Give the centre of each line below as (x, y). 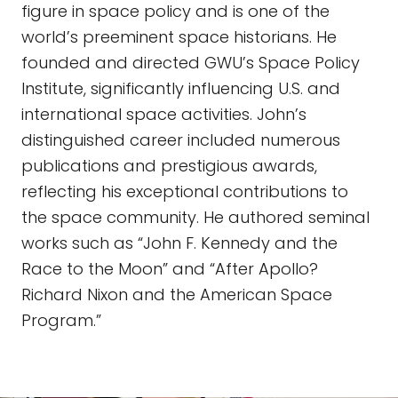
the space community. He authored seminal (195, 217)
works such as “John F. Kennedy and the (179, 243)
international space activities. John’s (164, 114)
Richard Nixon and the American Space (177, 295)
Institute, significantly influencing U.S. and (181, 88)
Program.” (61, 320)
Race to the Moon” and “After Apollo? (170, 269)
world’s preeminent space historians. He (179, 37)
